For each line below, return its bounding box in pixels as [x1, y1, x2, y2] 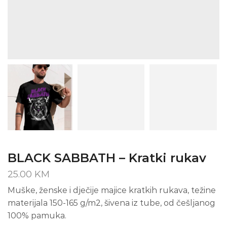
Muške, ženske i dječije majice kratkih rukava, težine [8, 185, 216, 196]
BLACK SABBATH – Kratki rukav [8, 150, 206, 166]
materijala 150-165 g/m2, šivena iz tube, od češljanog [8, 198, 215, 208]
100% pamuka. [8, 211, 66, 221]
